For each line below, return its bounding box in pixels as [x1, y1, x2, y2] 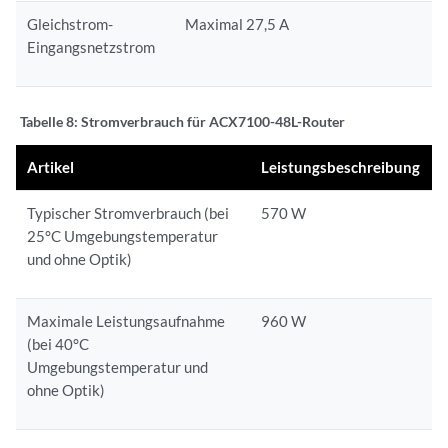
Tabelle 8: [20, 112, 81, 130]
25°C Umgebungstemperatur [27, 226, 219, 245]
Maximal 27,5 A [185, 14, 290, 33]
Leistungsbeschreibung [261, 157, 421, 176]
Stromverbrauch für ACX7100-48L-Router [81, 112, 345, 130]
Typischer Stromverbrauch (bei [27, 203, 230, 222]
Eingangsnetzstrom [27, 37, 156, 56]
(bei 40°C [27, 334, 90, 353]
